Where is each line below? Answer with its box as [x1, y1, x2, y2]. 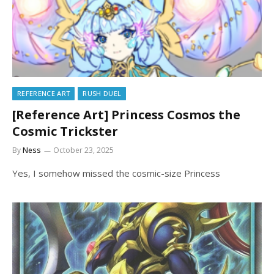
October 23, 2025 [53, 144, 114, 155]
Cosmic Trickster [12, 122, 118, 139]
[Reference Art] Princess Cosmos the [12, 106, 240, 123]
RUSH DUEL [83, 88, 122, 98]
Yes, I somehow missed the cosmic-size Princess [12, 166, 220, 179]
